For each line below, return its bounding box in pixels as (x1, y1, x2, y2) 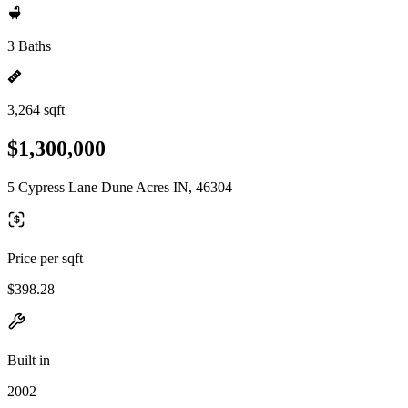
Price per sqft (7, 250, 83, 266)
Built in (7, 352, 50, 368)
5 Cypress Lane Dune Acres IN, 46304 (7, 178, 232, 195)
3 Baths (7, 38, 51, 54)
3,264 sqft (7, 102, 65, 117)
